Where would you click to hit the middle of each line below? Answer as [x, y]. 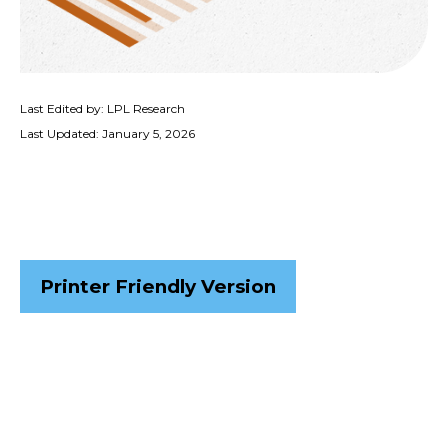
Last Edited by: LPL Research [102, 108]
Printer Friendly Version [158, 286]
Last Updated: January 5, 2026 [107, 133]
